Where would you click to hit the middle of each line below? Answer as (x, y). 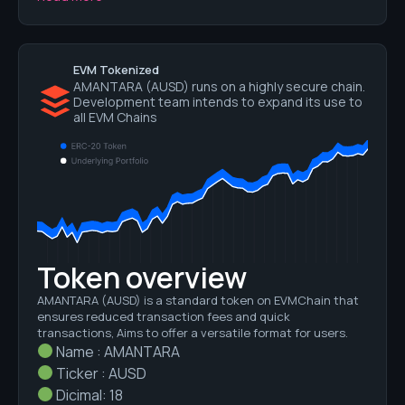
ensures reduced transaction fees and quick (164, 316)
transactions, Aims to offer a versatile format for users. (193, 332)
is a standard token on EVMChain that (250, 300)
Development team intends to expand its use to (218, 101)
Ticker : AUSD (100, 373)
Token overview (142, 277)
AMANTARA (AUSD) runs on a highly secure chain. (219, 86)
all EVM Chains (115, 117)
